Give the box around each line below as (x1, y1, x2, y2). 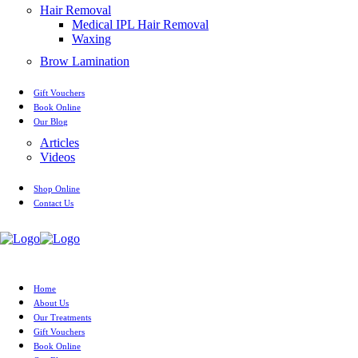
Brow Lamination (40, 54, 129, 68)
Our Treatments (34, 312, 92, 322)
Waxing (72, 32, 111, 46)
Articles (40, 136, 79, 149)
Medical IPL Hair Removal (72, 18, 209, 31)
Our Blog (34, 117, 69, 126)
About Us (34, 298, 70, 308)
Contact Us (34, 198, 74, 208)
